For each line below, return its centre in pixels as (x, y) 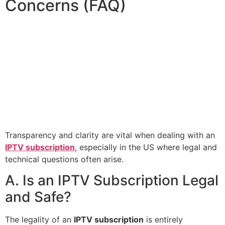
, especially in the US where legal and (146, 147)
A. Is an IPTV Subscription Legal (112, 181)
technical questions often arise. (64, 159)
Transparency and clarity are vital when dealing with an (110, 135)
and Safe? (38, 197)
